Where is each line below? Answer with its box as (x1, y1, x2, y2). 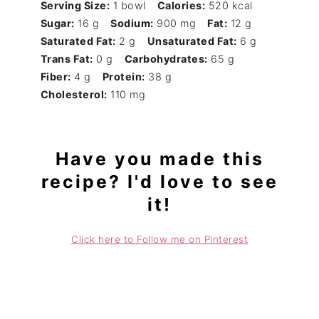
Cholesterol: (40, 88, 108, 101)
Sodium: (110, 17, 154, 30)
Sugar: (40, 17, 75, 30)
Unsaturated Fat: (147, 35, 237, 48)
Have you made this (55, 148, 264, 170)
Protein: (102, 70, 145, 83)
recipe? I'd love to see (41, 171, 278, 193)
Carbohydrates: (124, 53, 208, 66)
